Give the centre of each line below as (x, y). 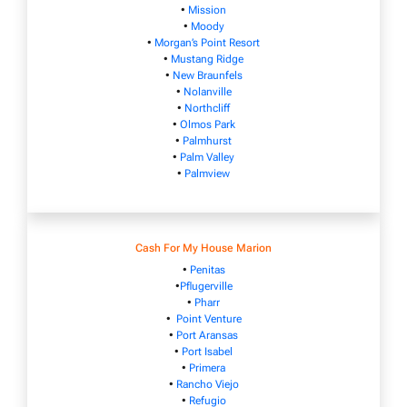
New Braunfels (207, 75)
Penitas (207, 269)
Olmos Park (207, 124)
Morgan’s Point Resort (207, 42)
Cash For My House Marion (203, 248)
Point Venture (208, 318)
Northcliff (207, 108)
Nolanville (207, 91)
